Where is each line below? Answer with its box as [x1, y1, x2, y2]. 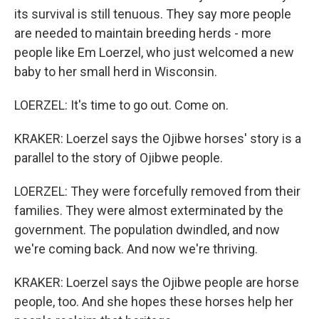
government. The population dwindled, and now [14, 222, 280, 237]
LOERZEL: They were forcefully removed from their [14, 184, 300, 199]
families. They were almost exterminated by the [14, 203, 283, 218]
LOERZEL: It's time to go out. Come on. [14, 98, 229, 113]
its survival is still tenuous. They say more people [14, 6, 291, 21]
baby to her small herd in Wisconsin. [14, 64, 217, 79]
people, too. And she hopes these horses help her [14, 294, 293, 309]
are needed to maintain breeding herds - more [14, 26, 271, 41]
